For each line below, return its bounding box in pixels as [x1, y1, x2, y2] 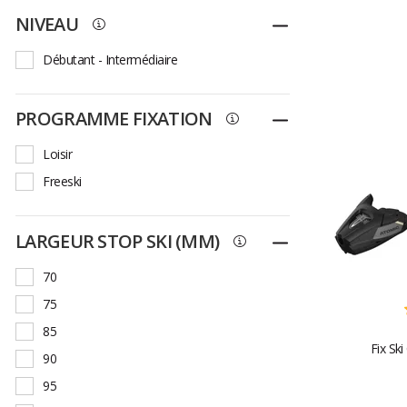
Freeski [43, 173, 82, 191]
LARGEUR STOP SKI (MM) [15, 229, 220, 254]
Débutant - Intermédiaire [43, 50, 177, 68]
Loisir [43, 145, 72, 164]
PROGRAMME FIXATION [15, 106, 213, 132]
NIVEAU [15, 11, 78, 36]
